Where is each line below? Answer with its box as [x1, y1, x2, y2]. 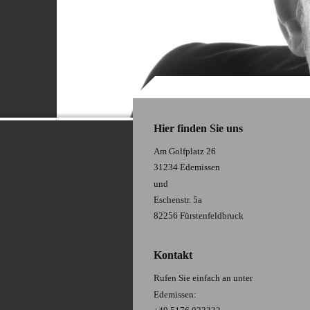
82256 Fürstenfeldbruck [154, 210, 244, 221]
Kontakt [154, 249, 192, 262]
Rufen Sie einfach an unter [154, 273, 253, 284]
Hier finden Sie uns [154, 122, 243, 135]
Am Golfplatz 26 [154, 146, 216, 157]
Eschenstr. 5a [154, 194, 202, 205]
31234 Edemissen [154, 162, 220, 173]
